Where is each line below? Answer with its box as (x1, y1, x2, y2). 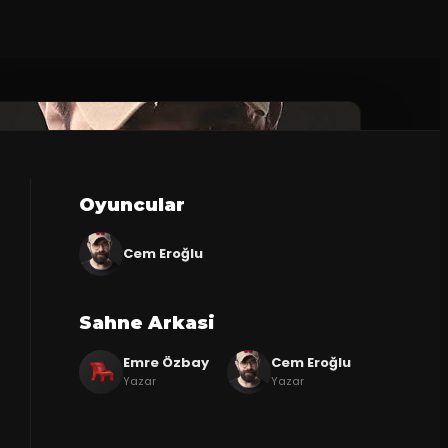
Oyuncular (79, 193, 186, 216)
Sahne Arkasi (79, 311, 216, 334)
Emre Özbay (123, 353, 210, 373)
